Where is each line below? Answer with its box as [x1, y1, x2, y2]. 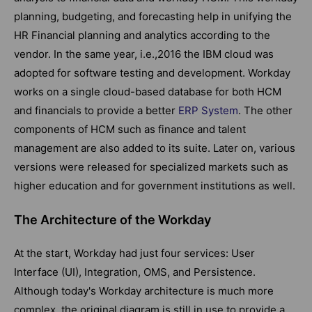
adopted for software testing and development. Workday [14, 65, 290, 79]
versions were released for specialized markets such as [14, 159, 288, 173]
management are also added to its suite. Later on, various [14, 141, 295, 155]
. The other [238, 103, 292, 117]
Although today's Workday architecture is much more [14, 283, 274, 297]
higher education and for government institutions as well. [14, 178, 295, 192]
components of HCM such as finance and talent [14, 122, 246, 136]
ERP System [175, 103, 238, 117]
